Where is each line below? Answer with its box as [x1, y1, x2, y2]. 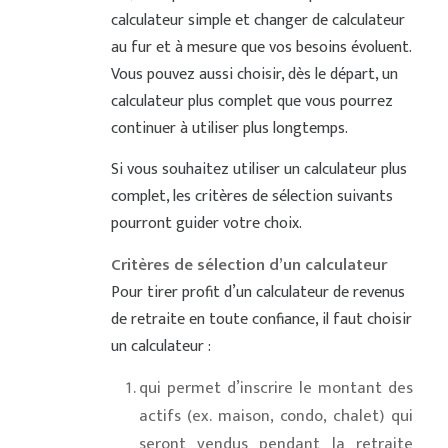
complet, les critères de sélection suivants [110, 183, 393, 211]
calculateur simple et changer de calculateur [110, 7, 405, 35]
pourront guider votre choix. [110, 210, 302, 238]
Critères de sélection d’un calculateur [110, 251, 387, 280]
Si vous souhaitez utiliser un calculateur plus [110, 156, 407, 184]
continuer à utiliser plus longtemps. [110, 115, 348, 143]
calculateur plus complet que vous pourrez [110, 88, 393, 116]
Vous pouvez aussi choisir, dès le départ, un [110, 61, 398, 89]
